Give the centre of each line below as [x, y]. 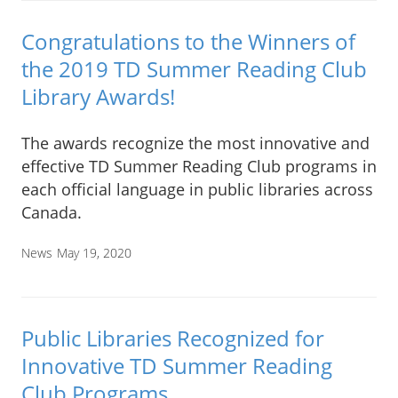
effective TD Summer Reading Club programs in [199, 167]
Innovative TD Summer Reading [177, 366]
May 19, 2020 [94, 253]
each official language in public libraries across [197, 190]
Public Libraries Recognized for [173, 338]
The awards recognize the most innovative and [195, 143]
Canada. [52, 213]
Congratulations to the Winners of [188, 41]
